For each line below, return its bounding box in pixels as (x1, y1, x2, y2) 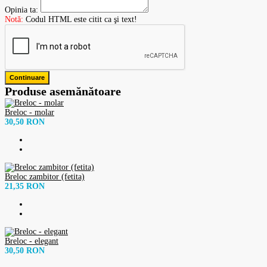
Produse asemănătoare (5, 84, 121, 98)
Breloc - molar (5, 107, 54, 117)
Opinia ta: (5, 5, 38, 14)
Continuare (10, 73, 45, 81)
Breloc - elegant (5, 236, 58, 246)
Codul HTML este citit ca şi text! (23, 14, 137, 24)
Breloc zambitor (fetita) (5, 172, 85, 181)
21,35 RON (5, 181, 45, 191)
